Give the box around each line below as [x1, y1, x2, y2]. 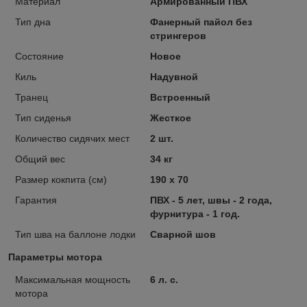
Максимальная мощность [15, 273, 130, 285]
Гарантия [15, 194, 57, 206]
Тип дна [15, 16, 51, 27]
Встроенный [149, 91, 210, 103]
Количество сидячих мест [15, 132, 130, 144]
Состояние [15, 50, 64, 62]
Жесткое [149, 112, 191, 123]
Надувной [149, 71, 198, 82]
